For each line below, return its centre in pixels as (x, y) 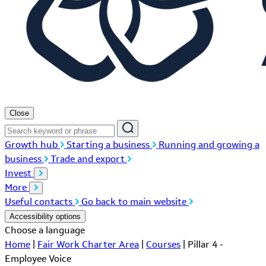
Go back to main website (135, 202)
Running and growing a (209, 145)
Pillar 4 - (205, 245)
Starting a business (108, 145)
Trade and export (88, 159)
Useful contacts (40, 202)
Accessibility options (45, 217)
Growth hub (31, 145)
